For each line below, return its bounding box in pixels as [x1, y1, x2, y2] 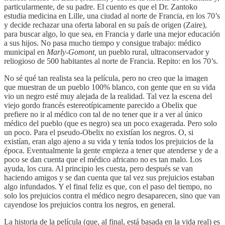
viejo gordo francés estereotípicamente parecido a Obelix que [4, 101, 197, 110]
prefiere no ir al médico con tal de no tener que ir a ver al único [4, 110, 202, 119]
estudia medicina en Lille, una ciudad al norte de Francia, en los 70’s [4, 12, 220, 21]
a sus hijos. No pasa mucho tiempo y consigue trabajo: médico [4, 39, 201, 48]
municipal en [4, 48, 47, 57]
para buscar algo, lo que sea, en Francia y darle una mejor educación [4, 30, 220, 39]
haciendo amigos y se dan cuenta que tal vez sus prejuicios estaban [4, 173, 214, 182]
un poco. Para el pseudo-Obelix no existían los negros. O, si [4, 128, 193, 137]
